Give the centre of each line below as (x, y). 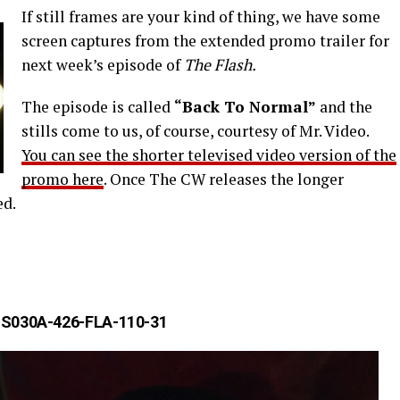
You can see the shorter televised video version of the (209, 155)
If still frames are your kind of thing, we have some (201, 17)
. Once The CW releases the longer (224, 179)
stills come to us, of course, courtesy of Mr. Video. (195, 131)
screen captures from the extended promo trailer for (205, 41)
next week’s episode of (103, 65)
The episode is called (98, 107)
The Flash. (220, 65)
